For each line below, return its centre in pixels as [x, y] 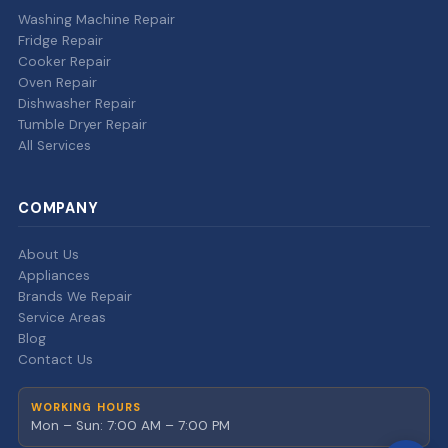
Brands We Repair [74, 297]
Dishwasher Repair [76, 104]
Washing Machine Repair [96, 20]
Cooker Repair [64, 62]
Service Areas [61, 318]
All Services [54, 146]
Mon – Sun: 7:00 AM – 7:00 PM [130, 426]
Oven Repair [57, 83]
